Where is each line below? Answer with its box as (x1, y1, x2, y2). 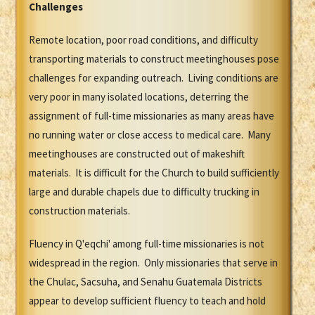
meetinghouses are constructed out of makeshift (29, 147, 245, 161)
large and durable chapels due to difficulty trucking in (29, 185, 259, 199)
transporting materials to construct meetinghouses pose (29, 52, 279, 66)
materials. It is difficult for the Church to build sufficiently (29, 166, 279, 180)
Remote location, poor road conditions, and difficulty (29, 33, 258, 47)
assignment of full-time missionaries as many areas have (29, 109, 274, 123)
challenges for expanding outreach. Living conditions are (29, 71, 278, 85)
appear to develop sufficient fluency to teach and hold (29, 294, 266, 308)
